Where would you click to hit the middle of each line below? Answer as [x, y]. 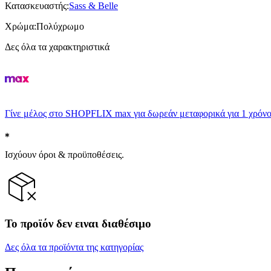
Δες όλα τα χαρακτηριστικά [57, 47]
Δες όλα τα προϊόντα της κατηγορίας [74, 247]
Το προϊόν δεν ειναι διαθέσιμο [78, 224]
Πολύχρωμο [60, 26]
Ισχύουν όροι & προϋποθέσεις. [64, 154]
